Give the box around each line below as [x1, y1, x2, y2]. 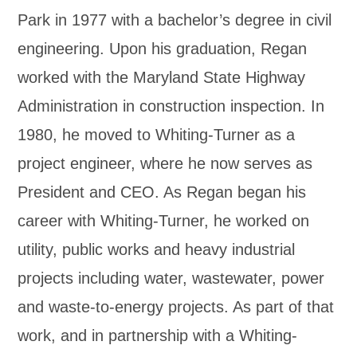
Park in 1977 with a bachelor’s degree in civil [18, 11, 332, 29]
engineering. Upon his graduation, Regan [18, 40, 308, 57]
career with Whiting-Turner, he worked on [18, 212, 310, 229]
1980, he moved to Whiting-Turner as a [18, 126, 296, 143]
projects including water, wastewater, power [18, 269, 325, 287]
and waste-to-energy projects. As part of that [18, 298, 335, 316]
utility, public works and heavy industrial [18, 241, 296, 258]
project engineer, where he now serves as [18, 155, 313, 172]
